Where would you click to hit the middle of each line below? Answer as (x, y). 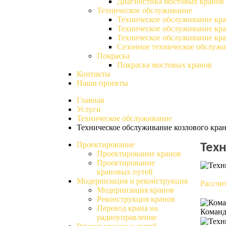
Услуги (89, 109)
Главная (90, 100)
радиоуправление (127, 217)
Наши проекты (102, 83)
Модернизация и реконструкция (132, 181)
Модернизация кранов (135, 190)
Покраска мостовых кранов (164, 65)
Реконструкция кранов (136, 199)
